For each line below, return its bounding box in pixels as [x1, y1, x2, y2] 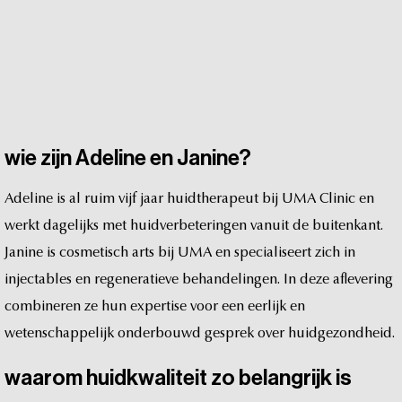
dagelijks [43, 218, 99, 233]
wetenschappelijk [4, 326, 114, 341]
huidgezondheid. [288, 326, 395, 341]
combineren [4, 299, 81, 314]
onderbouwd [118, 326, 201, 341]
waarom [4, 366, 83, 389]
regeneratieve [94, 272, 179, 287]
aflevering [333, 272, 393, 287]
